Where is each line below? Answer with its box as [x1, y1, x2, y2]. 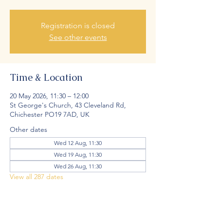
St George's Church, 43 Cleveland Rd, [10, 101, 126, 109]
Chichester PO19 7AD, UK [10, 110, 90, 119]
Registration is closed [41, 21, 115, 30]
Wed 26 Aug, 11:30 [54, 163, 102, 170]
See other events [49, 33, 107, 42]
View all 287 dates [10, 172, 63, 181]
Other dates [10, 125, 47, 134]
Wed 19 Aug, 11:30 [54, 151, 102, 158]
